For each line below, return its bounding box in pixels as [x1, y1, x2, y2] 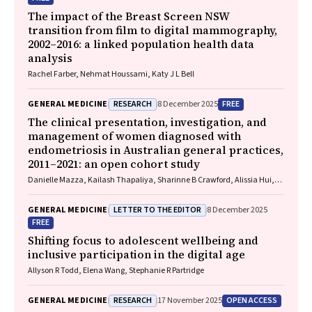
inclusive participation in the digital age [28, 247, 245, 262]
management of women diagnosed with [28, 128, 241, 143]
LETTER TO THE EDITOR [113, 203, 201, 216]
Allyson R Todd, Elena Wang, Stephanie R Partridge [28, 265, 204, 276]
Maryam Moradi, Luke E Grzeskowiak [28, 185, 159, 197]
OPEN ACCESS [226, 294, 277, 306]
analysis [28, 50, 72, 65]
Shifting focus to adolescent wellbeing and [28, 233, 258, 248]
